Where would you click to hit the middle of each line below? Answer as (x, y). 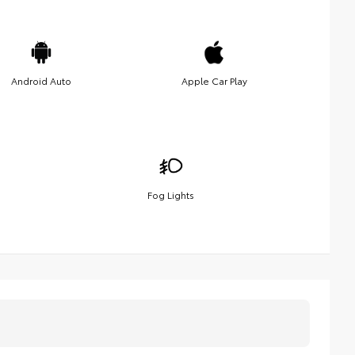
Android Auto (41, 80)
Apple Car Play (214, 80)
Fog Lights (171, 194)
